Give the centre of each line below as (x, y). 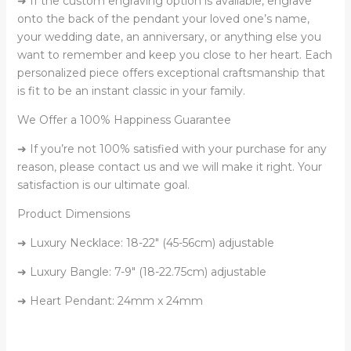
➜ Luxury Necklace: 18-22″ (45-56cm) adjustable (145, 242)
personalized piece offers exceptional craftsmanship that (171, 72)
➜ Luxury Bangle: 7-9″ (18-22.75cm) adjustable (141, 271)
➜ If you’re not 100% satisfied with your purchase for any (172, 148)
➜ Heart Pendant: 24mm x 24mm (110, 300)
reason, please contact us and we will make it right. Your (169, 166)
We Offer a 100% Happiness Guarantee (124, 119)
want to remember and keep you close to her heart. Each (174, 54)
